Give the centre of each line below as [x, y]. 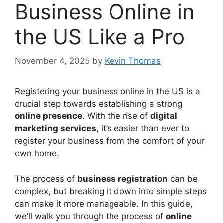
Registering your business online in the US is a [108, 91]
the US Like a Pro [100, 36]
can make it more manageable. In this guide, [104, 203]
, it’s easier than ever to [143, 128]
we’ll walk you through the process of [90, 216]
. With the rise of [116, 116]
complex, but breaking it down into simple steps [111, 191]
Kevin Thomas [133, 61]
